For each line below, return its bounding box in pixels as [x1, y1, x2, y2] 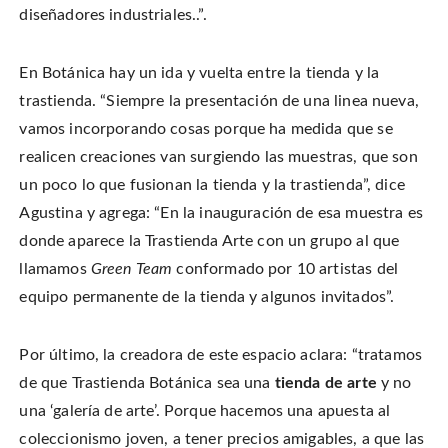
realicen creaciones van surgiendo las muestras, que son [19, 148, 418, 165]
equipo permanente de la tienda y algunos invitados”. [19, 288, 395, 305]
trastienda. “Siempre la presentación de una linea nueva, [19, 92, 419, 109]
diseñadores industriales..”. [19, 6, 207, 23]
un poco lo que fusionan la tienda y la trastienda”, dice [19, 176, 405, 193]
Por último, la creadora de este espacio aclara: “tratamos [19, 346, 423, 363]
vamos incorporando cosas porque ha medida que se [19, 120, 393, 137]
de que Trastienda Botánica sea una [19, 374, 275, 391]
